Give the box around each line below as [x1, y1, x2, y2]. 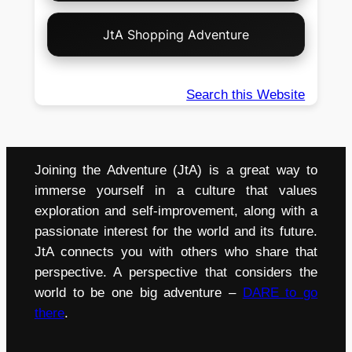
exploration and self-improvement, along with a [34, 203, 318, 218]
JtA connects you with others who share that [34, 244, 318, 259]
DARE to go [242, 284, 318, 300]
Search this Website [186, 87, 306, 103]
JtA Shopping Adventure [102, 27, 249, 43]
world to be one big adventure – [34, 284, 243, 300]
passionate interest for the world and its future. [34, 223, 318, 239]
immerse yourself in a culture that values [34, 182, 318, 198]
